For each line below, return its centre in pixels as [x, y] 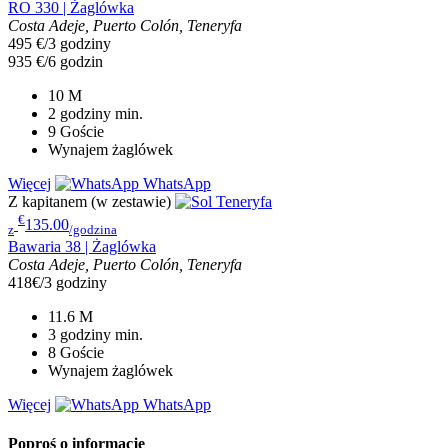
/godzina [93, 229]
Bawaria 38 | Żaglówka [82, 246]
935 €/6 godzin [55, 62]
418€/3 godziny [57, 282]
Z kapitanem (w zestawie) [89, 202]
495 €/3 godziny [59, 44]
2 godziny [79, 114]
